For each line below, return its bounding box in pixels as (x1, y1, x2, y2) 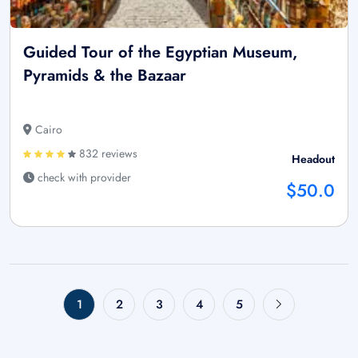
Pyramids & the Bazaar (23, 63, 186, 87)
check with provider (34, 169, 131, 185)
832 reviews (76, 145, 137, 161)
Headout (292, 150, 335, 167)
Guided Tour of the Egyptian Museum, (23, 40, 297, 64)
